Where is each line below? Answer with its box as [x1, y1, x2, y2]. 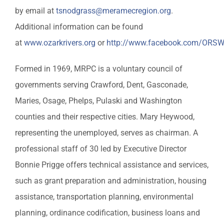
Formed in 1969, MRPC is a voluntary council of [15, 63, 182, 73]
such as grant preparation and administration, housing [15, 175, 206, 185]
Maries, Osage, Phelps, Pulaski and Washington [15, 95, 182, 105]
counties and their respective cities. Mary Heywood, [15, 111, 194, 121]
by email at [15, 5, 56, 15]
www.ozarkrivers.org [24, 37, 95, 47]
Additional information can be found [15, 21, 143, 31]
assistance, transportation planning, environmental [15, 191, 193, 201]
